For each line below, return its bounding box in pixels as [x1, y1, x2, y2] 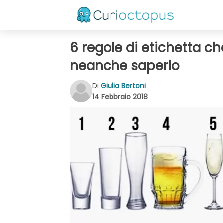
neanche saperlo [70, 57, 180, 75]
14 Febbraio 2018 [92, 91, 148, 102]
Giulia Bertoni [101, 80, 146, 91]
